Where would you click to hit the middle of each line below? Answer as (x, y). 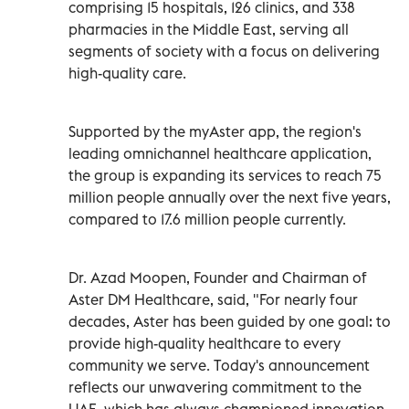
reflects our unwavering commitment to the (215, 387)
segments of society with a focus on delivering (224, 51)
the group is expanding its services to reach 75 (225, 175)
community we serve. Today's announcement (219, 365)
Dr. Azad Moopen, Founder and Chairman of (218, 277)
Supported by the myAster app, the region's (215, 131)
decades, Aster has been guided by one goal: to (230, 321)
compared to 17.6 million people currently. (207, 219)
